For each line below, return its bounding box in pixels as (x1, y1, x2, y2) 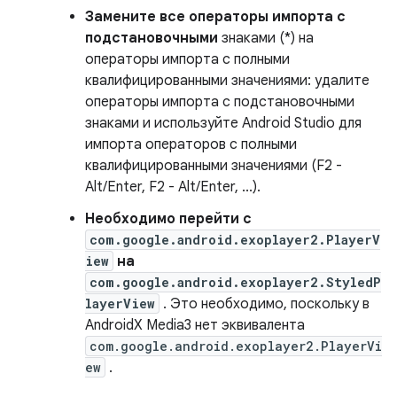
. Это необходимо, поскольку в (160, 295, 370, 313)
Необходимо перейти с (85, 210, 252, 228)
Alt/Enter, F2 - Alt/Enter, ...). (85, 178, 261, 196)
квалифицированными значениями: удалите (85, 72, 370, 90)
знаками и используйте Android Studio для (85, 114, 362, 132)
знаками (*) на (218, 29, 314, 47)
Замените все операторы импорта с (85, 8, 346, 26)
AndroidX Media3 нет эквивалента (85, 316, 305, 334)
